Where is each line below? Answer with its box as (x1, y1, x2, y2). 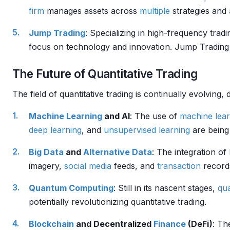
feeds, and (111, 161, 157, 171)
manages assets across (44, 6, 140, 16)
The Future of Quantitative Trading (12, 67, 197, 81)
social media (64, 161, 111, 171)
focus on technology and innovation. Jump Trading (29, 42, 229, 52)
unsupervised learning (104, 125, 190, 135)
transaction (157, 161, 201, 171)
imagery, (29, 161, 64, 171)
